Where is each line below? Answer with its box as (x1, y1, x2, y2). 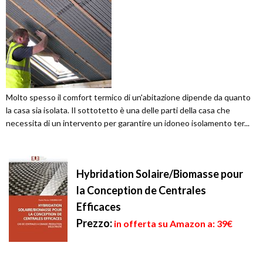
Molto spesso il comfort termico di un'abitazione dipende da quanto (6, 92, 251, 103)
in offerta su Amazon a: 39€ (114, 218, 232, 230)
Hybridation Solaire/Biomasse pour (76, 167, 243, 181)
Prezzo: (76, 217, 112, 230)
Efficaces (76, 200, 121, 214)
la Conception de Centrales (76, 184, 206, 197)
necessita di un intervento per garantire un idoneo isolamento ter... (6, 118, 249, 129)
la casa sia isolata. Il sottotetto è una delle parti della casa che (6, 105, 230, 116)
